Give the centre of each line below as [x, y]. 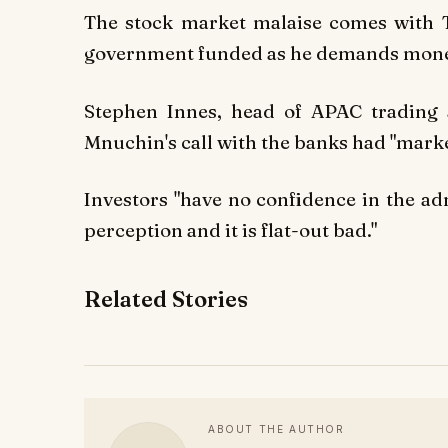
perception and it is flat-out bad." [230, 230]
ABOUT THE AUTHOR [276, 429]
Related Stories [166, 299]
